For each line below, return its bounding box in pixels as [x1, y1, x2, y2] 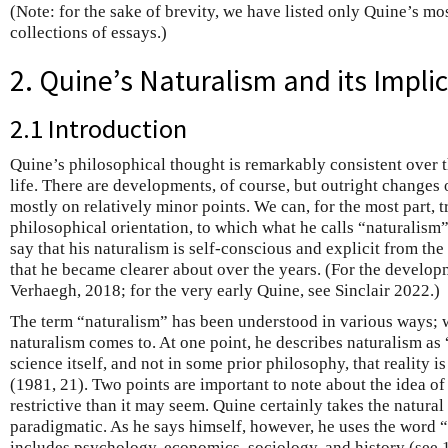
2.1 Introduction [10, 112, 187, 146]
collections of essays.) [10, 22, 167, 42]
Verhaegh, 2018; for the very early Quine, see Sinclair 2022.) [10, 281, 440, 301]
